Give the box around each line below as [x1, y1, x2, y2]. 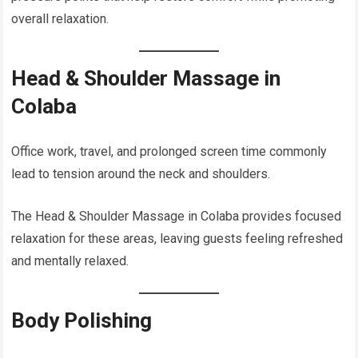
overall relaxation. [11, 11, 109, 27]
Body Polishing [11, 308, 153, 333]
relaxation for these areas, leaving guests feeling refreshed [11, 231, 344, 247]
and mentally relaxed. [11, 253, 129, 269]
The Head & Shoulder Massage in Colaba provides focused [11, 209, 342, 225]
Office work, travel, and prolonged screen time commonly [11, 144, 328, 160]
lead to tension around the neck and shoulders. [11, 166, 271, 182]
